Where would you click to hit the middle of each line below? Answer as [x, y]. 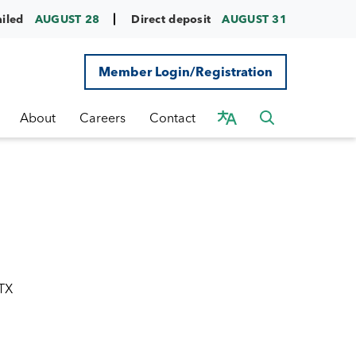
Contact [172, 118]
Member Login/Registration [186, 72]
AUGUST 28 [67, 19]
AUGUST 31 [254, 19]
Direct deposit [173, 19]
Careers [103, 118]
